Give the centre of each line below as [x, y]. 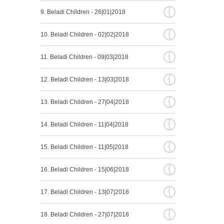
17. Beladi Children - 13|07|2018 [84, 192]
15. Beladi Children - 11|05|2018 [84, 147]
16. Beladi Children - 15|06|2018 [84, 169]
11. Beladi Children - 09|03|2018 [84, 57]
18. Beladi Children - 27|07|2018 [84, 214]
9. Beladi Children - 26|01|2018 [83, 12]
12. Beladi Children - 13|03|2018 [84, 79]
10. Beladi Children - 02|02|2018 [84, 34]
